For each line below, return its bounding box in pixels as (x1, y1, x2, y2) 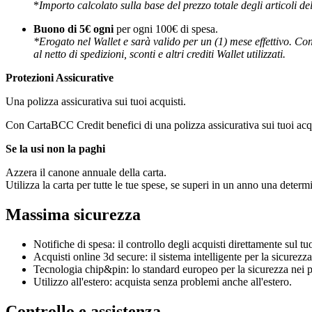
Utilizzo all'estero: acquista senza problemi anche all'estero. (33, 276, 292, 288)
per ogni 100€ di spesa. (116, 23, 218, 36)
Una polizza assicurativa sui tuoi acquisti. (6, 95, 186, 108)
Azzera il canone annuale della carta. (6, 166, 166, 179)
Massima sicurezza (6, 205, 141, 224)
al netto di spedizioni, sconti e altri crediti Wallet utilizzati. (33, 48, 286, 61)
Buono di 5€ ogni (33, 23, 116, 36)
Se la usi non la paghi (6, 143, 105, 155)
